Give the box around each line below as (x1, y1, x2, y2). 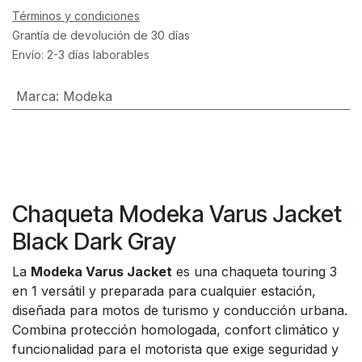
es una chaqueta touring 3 (172, 263, 337, 280)
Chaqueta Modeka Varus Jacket (12, 200, 342, 228)
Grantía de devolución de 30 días (12, 28, 190, 42)
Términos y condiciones (12, 9, 140, 23)
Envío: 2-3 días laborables (12, 48, 149, 61)
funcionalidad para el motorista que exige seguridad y (12, 341, 339, 357)
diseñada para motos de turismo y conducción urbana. (12, 302, 347, 318)
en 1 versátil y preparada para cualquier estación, (12, 283, 316, 299)
